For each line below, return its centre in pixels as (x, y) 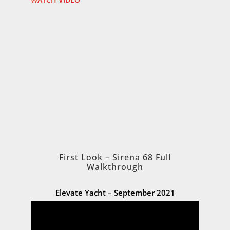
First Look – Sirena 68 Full (115, 157)
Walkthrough (115, 167)
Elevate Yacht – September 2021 (115, 192)
